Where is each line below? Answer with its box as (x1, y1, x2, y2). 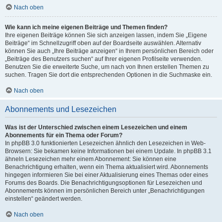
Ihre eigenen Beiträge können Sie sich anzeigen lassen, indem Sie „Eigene (5, 32, 207, 39)
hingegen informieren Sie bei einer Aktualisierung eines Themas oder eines (5, 171, 208, 178)
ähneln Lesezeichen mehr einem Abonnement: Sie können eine (5, 156, 176, 163)
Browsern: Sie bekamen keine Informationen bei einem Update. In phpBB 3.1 (5, 148, 212, 155)
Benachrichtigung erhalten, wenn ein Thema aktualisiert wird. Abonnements (5, 164, 208, 170)
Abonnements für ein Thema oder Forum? (5, 132, 122, 139)
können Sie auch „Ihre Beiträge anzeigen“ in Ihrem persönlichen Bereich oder (5, 48, 214, 55)
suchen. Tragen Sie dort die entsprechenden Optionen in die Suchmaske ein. (5, 71, 212, 78)
